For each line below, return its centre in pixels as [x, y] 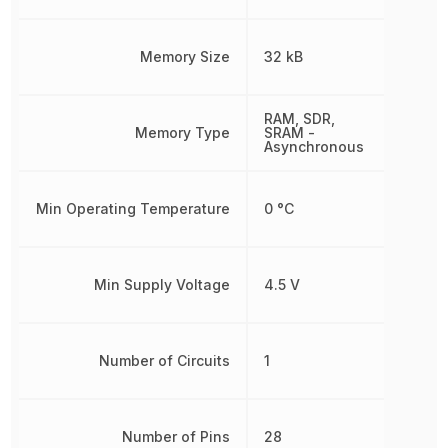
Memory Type [182, 132]
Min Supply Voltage [161, 284]
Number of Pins [175, 436]
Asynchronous [313, 146]
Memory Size [184, 56]
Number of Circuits [164, 360]
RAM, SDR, [299, 118]
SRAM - [289, 132]
